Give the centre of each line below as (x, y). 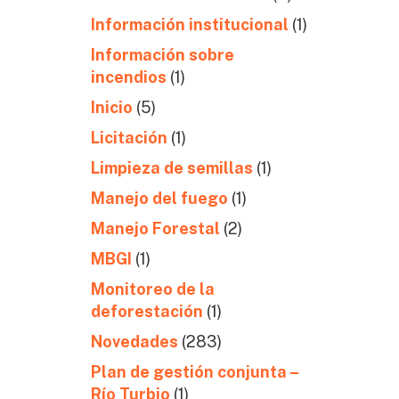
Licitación (129, 138)
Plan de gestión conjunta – (194, 372)
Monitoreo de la (152, 289)
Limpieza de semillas (171, 168)
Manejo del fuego (159, 198)
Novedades (134, 342)
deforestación (147, 311)
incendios (128, 77)
